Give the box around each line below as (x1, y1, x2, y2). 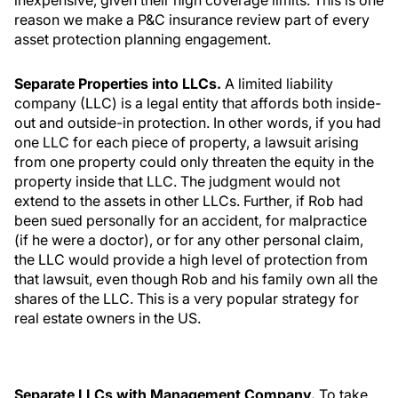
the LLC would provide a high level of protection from (14, 251, 368, 268)
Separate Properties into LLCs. (14, 75, 221, 92)
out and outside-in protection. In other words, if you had (14, 114, 381, 131)
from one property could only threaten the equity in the (14, 153, 374, 171)
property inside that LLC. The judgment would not (14, 172, 340, 190)
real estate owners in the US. (14, 309, 201, 327)
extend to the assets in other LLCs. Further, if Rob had (14, 192, 363, 210)
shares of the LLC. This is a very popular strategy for (14, 290, 359, 307)
